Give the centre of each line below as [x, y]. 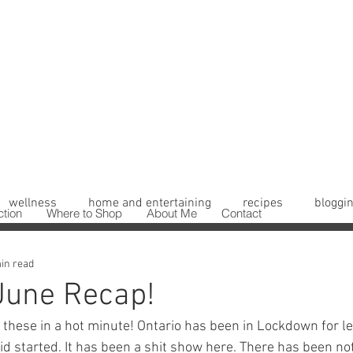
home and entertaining [150, 203]
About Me [172, 213]
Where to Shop [84, 213]
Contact [242, 213]
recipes [263, 203]
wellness [33, 203]
